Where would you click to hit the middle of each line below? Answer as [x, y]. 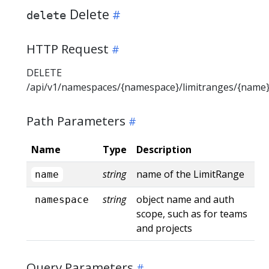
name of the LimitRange [190, 174]
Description [164, 149]
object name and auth [185, 199]
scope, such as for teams [192, 213]
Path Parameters [76, 120]
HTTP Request [68, 48]
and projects [164, 228]
